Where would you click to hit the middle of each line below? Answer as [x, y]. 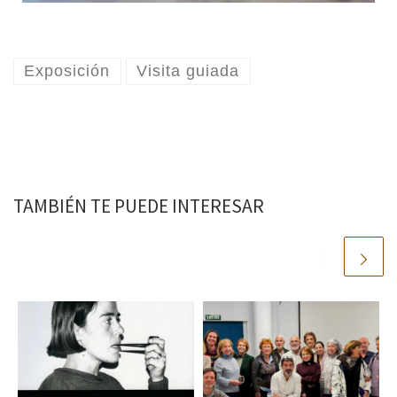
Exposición [67, 71]
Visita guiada [188, 71]
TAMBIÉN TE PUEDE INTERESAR [139, 206]
